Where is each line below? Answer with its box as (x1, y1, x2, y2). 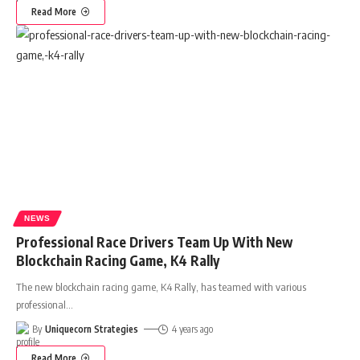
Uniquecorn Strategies (45, 322, 139, 335)
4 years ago (171, 322, 213, 335)
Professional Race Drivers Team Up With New (16, 232, 292, 251)
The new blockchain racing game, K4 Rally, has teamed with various (16, 280, 306, 293)
